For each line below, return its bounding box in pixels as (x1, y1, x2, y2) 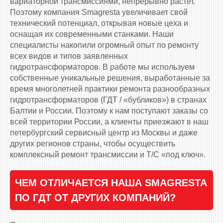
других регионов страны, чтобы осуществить (10, 139, 175, 148)
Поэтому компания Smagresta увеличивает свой (10, 8, 188, 17)
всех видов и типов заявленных (10, 52, 128, 61)
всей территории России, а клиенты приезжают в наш (10, 117, 209, 126)
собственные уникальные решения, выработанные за (10, 74, 210, 83)
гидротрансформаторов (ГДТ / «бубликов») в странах (10, 96, 207, 105)
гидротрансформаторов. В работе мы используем (10, 63, 195, 72)
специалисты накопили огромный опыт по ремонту (10, 41, 199, 50)
